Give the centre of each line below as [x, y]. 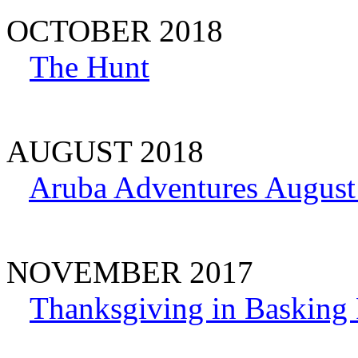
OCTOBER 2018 [115, 30]
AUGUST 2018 [105, 151]
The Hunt [89, 66]
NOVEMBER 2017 [130, 272]
